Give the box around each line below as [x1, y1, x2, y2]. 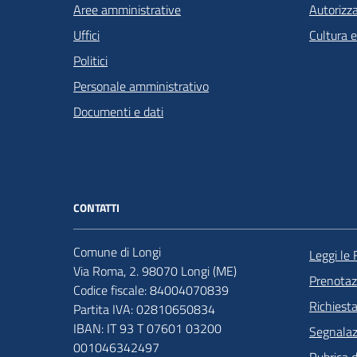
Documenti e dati [73, 101, 163, 121]
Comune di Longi [73, 241, 161, 261]
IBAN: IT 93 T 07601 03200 [73, 318, 222, 338]
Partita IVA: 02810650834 [73, 299, 215, 319]
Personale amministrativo [73, 76, 209, 96]
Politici [73, 50, 108, 70]
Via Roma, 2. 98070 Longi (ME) [73, 261, 237, 280]
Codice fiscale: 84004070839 [73, 280, 229, 300]
